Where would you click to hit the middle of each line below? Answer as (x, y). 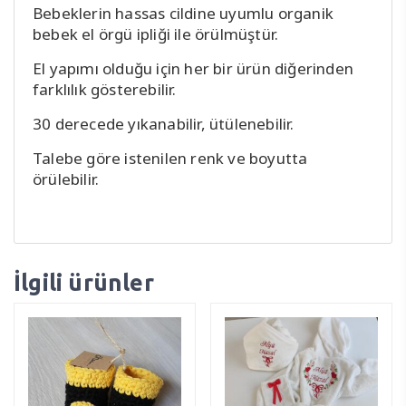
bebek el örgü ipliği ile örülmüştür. (156, 34)
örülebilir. (66, 179)
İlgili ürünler (84, 282)
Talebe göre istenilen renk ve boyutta (170, 158)
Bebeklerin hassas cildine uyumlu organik (184, 13)
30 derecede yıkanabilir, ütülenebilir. (164, 123)
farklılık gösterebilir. (105, 89)
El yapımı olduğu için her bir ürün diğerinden (193, 68)
